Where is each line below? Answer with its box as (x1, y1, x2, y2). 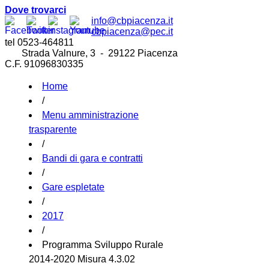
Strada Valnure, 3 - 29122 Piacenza (5, 48, 178, 58)
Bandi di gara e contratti (42, 153, 143, 163)
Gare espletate (42, 182, 104, 192)
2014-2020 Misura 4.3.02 (29, 254, 135, 264)
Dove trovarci (5, 5, 66, 15)
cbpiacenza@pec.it (91, 26, 173, 37)
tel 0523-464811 (5, 37, 74, 47)
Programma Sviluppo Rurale (42, 240, 163, 250)
